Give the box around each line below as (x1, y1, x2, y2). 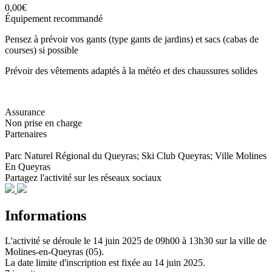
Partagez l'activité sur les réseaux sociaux (5, 172, 161, 183)
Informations (5, 207, 86, 223)
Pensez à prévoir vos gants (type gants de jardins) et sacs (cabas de (5, 33, 259, 44)
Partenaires (5, 128, 47, 139)
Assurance (5, 106, 45, 117)
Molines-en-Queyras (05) (5, 246, 101, 257)
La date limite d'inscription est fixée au (5, 257, 154, 268)
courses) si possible (5, 44, 78, 55)
